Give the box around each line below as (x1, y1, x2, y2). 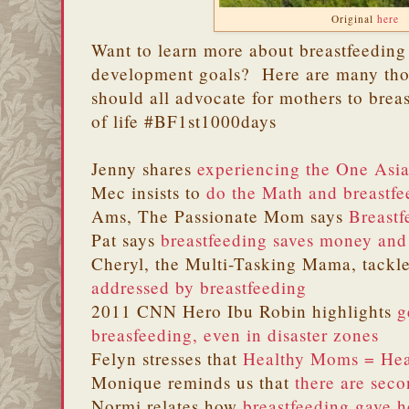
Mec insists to (91, 180, 206, 204)
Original (331, 11, 377, 26)
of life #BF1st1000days (91, 109, 283, 132)
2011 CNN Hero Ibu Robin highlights (91, 299, 397, 322)
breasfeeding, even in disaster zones (91, 322, 379, 346)
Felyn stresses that (91, 346, 243, 370)
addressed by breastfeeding (91, 275, 307, 299)
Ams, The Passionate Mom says (91, 204, 349, 227)
